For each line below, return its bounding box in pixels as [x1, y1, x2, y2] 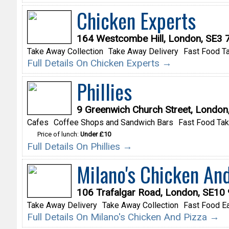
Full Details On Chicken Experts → [27, 57, 172, 70]
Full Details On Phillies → [27, 140, 132, 152]
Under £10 [80, 130, 111, 138]
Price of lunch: [37, 130, 80, 138]
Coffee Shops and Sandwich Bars [53, 117, 173, 127]
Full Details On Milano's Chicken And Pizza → [27, 211, 219, 223]
